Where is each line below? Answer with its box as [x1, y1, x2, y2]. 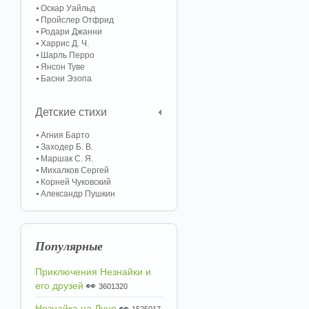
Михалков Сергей [41, 166, 109, 175]
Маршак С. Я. [41, 154, 93, 163]
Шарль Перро [41, 50, 94, 60]
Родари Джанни [41, 27, 102, 37]
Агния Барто [41, 130, 90, 140]
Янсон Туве [41, 62, 85, 72]
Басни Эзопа [41, 74, 92, 83]
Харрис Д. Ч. [41, 39, 89, 48]
